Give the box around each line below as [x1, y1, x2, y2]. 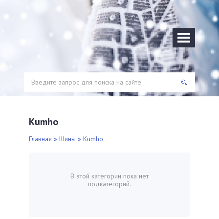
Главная [29, 134, 52, 143]
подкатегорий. [88, 179, 131, 188]
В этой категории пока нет [70, 172, 149, 180]
